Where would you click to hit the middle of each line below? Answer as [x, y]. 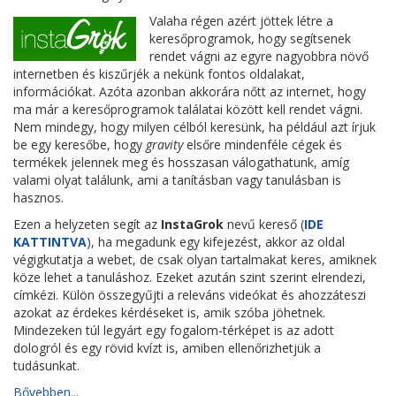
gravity [164, 145]
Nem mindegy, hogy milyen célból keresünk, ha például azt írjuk [194, 127]
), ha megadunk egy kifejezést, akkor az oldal [216, 242]
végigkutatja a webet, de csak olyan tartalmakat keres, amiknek [195, 259]
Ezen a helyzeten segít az [87, 224]
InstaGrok [192, 224]
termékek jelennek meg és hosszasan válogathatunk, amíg [181, 162]
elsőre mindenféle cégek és [263, 145]
